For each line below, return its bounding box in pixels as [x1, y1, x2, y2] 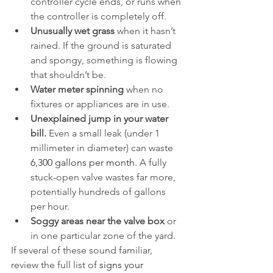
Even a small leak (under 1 [46, 127, 162, 139]
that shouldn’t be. [30, 69, 106, 80]
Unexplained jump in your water [30, 113, 171, 124]
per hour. [30, 200, 69, 212]
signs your [99, 259, 146, 271]
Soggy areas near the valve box [30, 215, 165, 227]
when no [124, 83, 166, 95]
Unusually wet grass [30, 25, 115, 37]
